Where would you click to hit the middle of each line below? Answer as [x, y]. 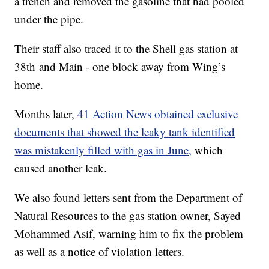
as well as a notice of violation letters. [100, 252]
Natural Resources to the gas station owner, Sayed [128, 216]
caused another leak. [61, 168]
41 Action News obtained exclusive [158, 114]
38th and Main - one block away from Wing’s [120, 67]
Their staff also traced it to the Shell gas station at [126, 49]
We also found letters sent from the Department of [128, 198]
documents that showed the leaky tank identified [125, 132]
